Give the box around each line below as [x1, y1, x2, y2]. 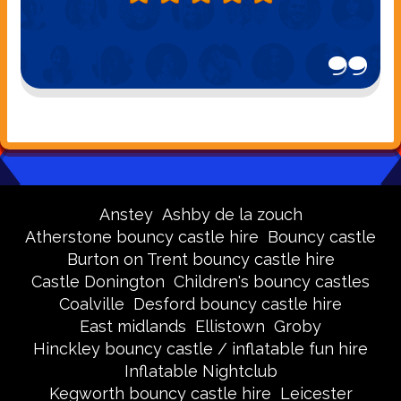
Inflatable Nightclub [124, 362, 277, 381]
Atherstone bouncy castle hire [25, 227, 259, 247]
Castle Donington [31, 272, 165, 292]
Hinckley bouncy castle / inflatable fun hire [33, 339, 368, 359]
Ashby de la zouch [161, 205, 303, 225]
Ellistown [195, 317, 265, 337]
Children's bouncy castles [174, 272, 370, 292]
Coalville [59, 294, 124, 314]
